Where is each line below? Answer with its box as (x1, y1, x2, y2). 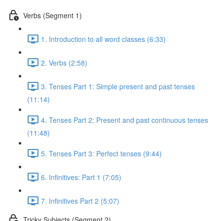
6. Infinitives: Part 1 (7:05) (41, 172, 121, 182)
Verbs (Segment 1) (23, 10, 82, 20)
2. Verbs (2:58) (41, 57, 87, 68)
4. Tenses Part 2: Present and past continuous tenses (41, 114, 208, 125)
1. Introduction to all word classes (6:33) (41, 34, 166, 44)
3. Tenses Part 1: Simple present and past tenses (41, 81, 195, 91)
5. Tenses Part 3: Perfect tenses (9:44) (41, 148, 162, 158)
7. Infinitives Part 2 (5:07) (41, 195, 119, 206)
